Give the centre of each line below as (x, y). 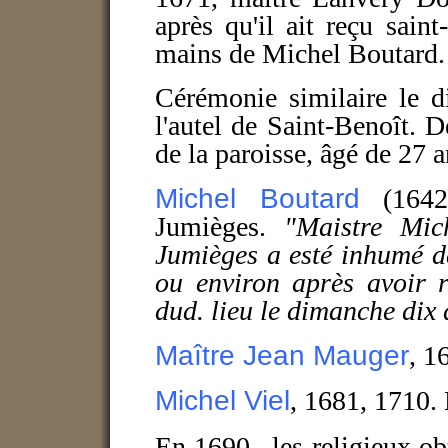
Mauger (361, 355)
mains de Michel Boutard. (300, 54)
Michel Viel (222, 400)
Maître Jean (234, 355)
